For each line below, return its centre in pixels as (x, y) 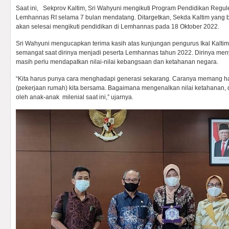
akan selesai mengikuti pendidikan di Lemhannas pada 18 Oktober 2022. (118, 27)
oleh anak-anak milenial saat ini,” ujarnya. (75, 97)
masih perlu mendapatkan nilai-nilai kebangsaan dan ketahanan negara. (117, 62)
